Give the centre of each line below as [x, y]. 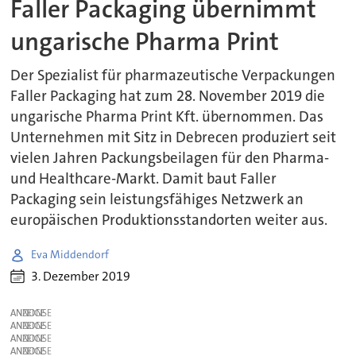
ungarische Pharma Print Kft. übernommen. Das [167, 116]
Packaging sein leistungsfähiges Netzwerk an [157, 199]
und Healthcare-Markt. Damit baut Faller [144, 178]
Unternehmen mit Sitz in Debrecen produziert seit [174, 137]
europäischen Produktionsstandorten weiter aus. [169, 220]
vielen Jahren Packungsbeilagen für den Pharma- [170, 158]
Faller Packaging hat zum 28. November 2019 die [168, 96]
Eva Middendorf [70, 255]
